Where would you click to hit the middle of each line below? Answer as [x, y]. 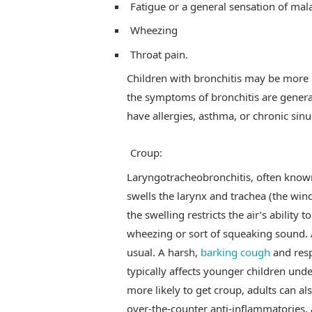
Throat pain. [159, 54]
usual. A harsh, [163, 252]
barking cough [235, 252]
